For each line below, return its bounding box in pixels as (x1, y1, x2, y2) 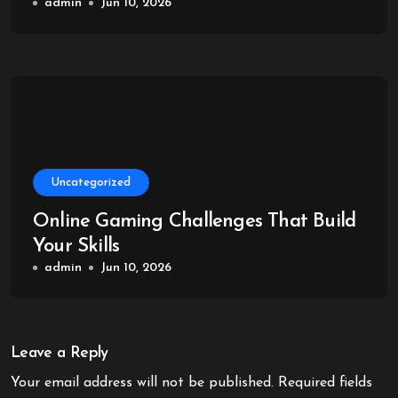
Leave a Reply (11, 346, 108, 361)
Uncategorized (52, 177, 131, 188)
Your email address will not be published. (11, 376, 274, 390)
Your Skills (33, 236, 120, 257)
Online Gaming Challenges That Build (33, 211, 356, 232)
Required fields (278, 376, 372, 390)
